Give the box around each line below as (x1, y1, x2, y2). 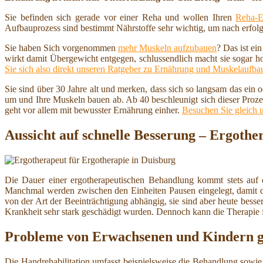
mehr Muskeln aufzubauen (118, 43, 217, 53)
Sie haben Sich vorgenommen (5, 43, 118, 53)
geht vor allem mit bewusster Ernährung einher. (5, 105, 182, 116)
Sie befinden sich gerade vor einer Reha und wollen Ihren (5, 12, 236, 23)
